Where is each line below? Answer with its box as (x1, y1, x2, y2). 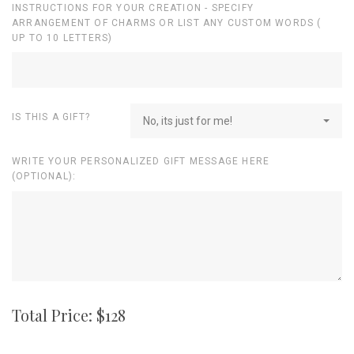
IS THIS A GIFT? (12, 111, 90, 123)
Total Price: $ (12, 303, 105, 326)
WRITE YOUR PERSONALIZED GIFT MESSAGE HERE (12, 156, 270, 168)
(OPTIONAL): (12, 171, 77, 183)
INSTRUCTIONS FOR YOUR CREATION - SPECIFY (12, 2, 254, 13)
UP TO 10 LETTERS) (12, 32, 113, 43)
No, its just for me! (143, 115, 232, 128)
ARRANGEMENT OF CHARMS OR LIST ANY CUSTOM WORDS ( (12, 17, 322, 28)
